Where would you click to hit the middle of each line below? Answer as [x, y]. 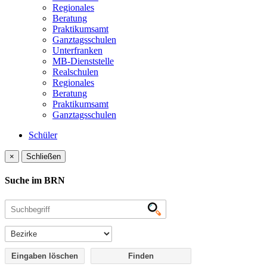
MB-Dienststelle [83, 61]
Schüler [43, 135]
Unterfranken [77, 50]
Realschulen [75, 72]
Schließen [44, 156]
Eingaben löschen [45, 256]
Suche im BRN [35, 181]
